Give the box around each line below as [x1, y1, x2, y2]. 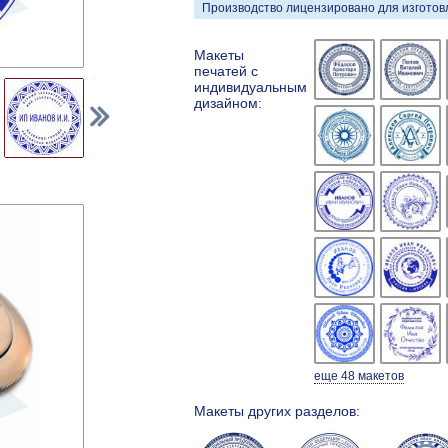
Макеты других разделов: [194, 403, 360, 420]
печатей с [194, 63, 258, 80]
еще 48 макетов [314, 369, 404, 384]
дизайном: [194, 95, 262, 112]
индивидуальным [194, 79, 307, 96]
